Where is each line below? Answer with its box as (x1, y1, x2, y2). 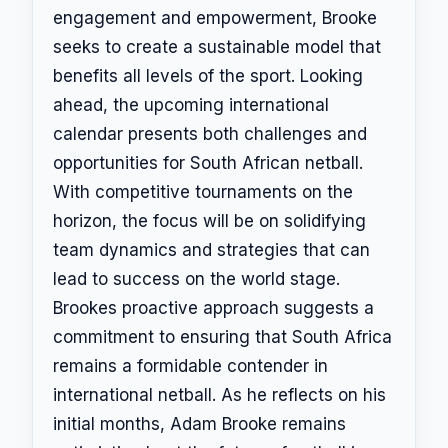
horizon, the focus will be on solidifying (53, 210, 366, 231)
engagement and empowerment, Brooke (53, 7, 377, 28)
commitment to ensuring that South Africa (53, 326, 392, 347)
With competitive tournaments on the (53, 181, 353, 202)
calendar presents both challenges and (53, 123, 367, 144)
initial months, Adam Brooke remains (53, 413, 346, 434)
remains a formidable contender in (53, 355, 328, 376)
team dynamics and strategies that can (53, 239, 370, 260)
